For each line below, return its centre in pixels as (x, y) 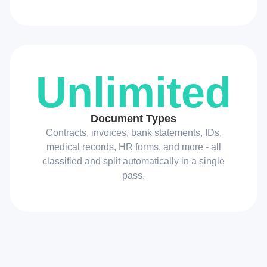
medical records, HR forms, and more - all (133, 147)
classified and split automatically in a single (133, 161)
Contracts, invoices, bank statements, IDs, (133, 132)
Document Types (133, 118)
